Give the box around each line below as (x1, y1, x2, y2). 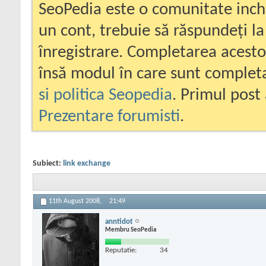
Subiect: (33, 159, 63, 168)
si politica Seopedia (39, 87, 172, 104)
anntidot (105, 217, 133, 226)
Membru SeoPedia (105, 226, 156, 233)
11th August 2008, (49, 198, 103, 205)
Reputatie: (105, 246, 137, 254)
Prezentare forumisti (39, 108, 180, 125)
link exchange (63, 159, 110, 168)
